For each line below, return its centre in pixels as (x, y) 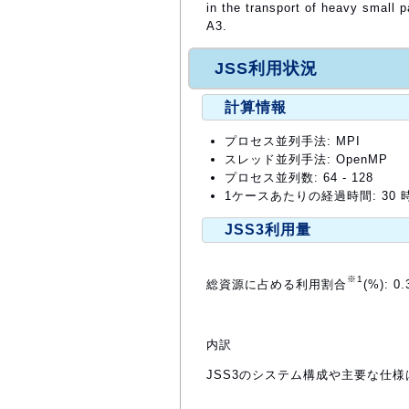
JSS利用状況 (266, 68)
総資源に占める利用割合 (277, 285)
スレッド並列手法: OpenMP (306, 159)
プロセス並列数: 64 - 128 (299, 177)
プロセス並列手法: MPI (293, 141)
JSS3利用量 (268, 229)
